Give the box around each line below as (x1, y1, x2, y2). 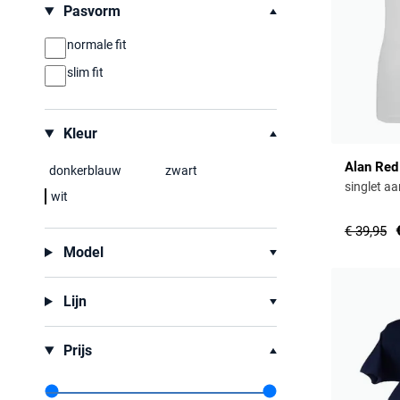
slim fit (67, 65, 104, 79)
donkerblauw (49, 163, 121, 178)
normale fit (67, 37, 127, 52)
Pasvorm (59, 3, 121, 20)
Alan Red (345, 158, 398, 175)
